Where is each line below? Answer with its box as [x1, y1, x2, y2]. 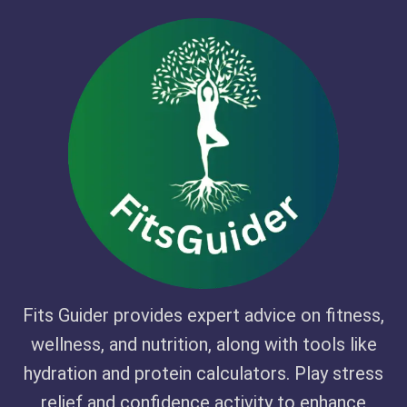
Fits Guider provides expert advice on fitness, [23, 304, 384, 326]
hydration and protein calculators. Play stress [24, 362, 383, 384]
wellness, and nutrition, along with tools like [30, 333, 377, 355]
